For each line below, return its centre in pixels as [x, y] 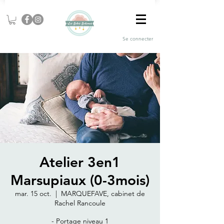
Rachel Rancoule [80, 203]
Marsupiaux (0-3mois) [80, 180]
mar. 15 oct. [33, 194]
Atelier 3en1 [80, 162]
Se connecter [138, 38]
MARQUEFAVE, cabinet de [103, 194]
